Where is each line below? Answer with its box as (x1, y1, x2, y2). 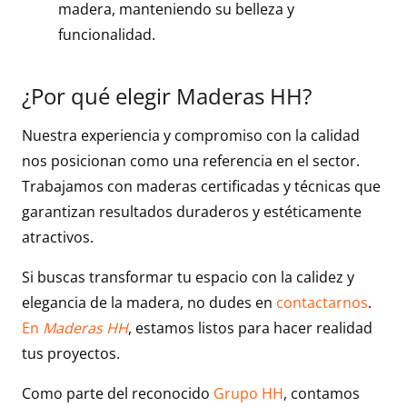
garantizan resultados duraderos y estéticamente (22, 201, 362, 222)
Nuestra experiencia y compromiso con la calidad (22, 124, 360, 145)
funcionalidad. (58, 25, 155, 45)
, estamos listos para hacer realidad (128, 317, 372, 338)
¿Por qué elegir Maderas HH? (22, 81, 312, 112)
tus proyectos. (22, 342, 120, 363)
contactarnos (273, 292, 368, 313)
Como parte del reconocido (22, 382, 213, 403)
